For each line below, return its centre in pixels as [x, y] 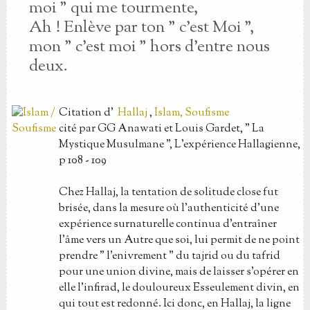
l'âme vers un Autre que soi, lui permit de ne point [179, 240]
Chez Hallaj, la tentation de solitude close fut [168, 193]
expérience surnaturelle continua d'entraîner [167, 225]
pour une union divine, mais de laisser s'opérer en [179, 272]
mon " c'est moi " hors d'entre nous [149, 47]
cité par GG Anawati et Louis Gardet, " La [161, 129]
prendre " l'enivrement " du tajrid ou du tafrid [169, 256]
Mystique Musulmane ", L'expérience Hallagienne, [179, 145]
